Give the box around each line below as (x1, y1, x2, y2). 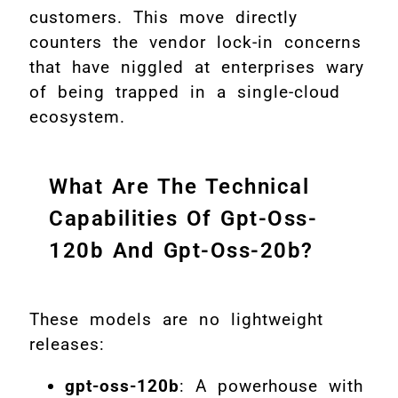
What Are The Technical (49, 174, 309, 200)
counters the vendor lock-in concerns (29, 32, 362, 53)
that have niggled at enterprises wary (29, 57, 364, 78)
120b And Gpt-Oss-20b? (49, 238, 314, 264)
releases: (29, 334, 105, 355)
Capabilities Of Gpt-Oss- (49, 206, 317, 232)
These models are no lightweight (29, 309, 323, 330)
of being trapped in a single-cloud (29, 82, 340, 103)
